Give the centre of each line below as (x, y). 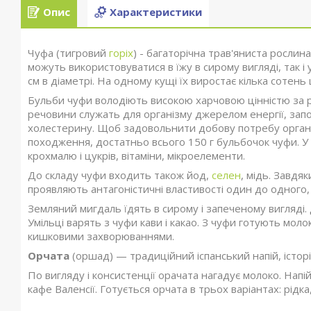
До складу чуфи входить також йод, (120, 175)
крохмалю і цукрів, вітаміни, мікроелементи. (136, 155)
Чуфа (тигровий (68, 53)
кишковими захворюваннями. (101, 236)
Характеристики (156, 12)
